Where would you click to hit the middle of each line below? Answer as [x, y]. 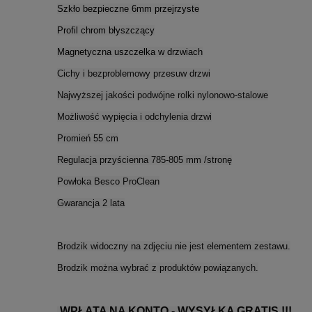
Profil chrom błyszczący [106, 31]
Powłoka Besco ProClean [108, 182]
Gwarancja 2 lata [91, 203]
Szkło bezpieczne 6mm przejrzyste [128, 9]
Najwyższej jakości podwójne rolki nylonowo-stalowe [163, 95]
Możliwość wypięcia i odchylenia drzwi [134, 117]
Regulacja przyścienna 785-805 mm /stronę [145, 160]
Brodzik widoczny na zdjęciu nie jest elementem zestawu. [174, 247]
